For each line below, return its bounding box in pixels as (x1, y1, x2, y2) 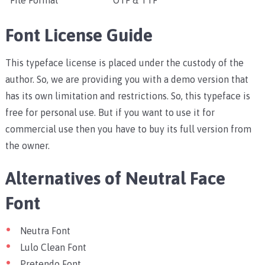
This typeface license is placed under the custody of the (5, 57, 244, 69)
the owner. (5, 140, 50, 151)
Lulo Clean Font (20, 242, 86, 253)
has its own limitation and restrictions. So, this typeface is (5, 91, 250, 102)
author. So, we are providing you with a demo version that (5, 74, 248, 85)
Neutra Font (20, 225, 70, 237)
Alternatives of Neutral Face (5, 168, 225, 189)
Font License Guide (5, 25, 153, 46)
